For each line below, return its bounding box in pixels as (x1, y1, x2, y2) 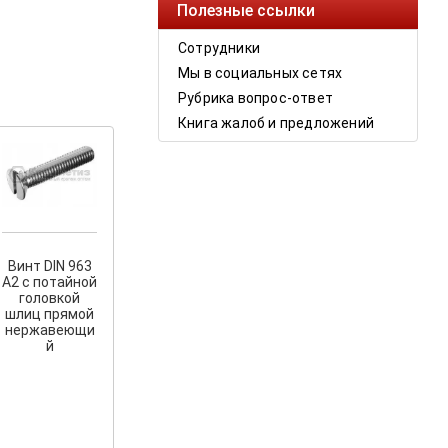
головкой (19, 289, 81, 306)
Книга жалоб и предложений (178, 115, 374, 132)
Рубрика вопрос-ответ (178, 90, 333, 107)
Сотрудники (178, 40, 260, 57)
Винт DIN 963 (7, 257, 92, 274)
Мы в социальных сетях (178, 65, 343, 82)
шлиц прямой (5, 305, 95, 322)
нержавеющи (4, 321, 95, 338)
